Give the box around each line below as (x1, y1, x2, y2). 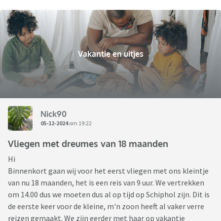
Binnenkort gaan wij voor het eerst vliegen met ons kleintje (8, 166, 209, 176)
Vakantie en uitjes (77, 49, 144, 59)
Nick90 (40, 109, 67, 119)
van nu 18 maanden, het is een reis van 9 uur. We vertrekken (8, 178, 204, 188)
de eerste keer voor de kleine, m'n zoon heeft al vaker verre (8, 201, 204, 212)
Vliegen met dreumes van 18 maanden (8, 138, 168, 149)
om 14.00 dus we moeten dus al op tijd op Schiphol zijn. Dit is (8, 189, 210, 200)
